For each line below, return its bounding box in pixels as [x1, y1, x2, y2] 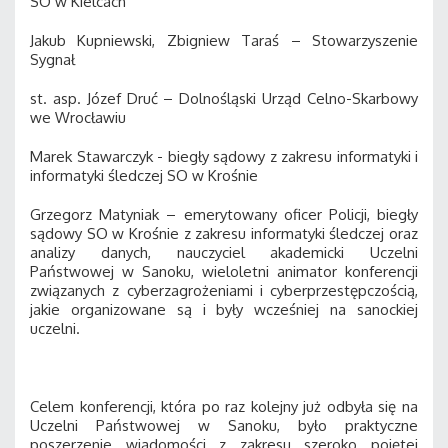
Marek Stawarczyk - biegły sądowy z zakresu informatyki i [30, 147, 418, 166]
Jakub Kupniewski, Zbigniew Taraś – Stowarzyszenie [30, 31, 418, 50]
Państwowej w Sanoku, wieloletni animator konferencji [30, 262, 418, 281]
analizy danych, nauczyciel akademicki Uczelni [30, 243, 418, 262]
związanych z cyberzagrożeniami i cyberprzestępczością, [30, 281, 418, 300]
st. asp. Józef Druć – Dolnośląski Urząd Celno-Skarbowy [30, 89, 418, 108]
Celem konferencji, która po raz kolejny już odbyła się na [30, 397, 418, 416]
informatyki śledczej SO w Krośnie [30, 166, 258, 185]
